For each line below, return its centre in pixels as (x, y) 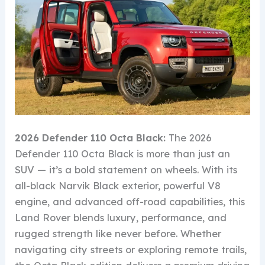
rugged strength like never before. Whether (118, 233)
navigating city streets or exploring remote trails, (131, 249)
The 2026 (190, 138)
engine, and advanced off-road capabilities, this (130, 201)
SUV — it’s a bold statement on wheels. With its (126, 169)
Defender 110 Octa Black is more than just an (123, 153)
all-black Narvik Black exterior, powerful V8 (118, 185)
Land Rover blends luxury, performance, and (121, 217)
